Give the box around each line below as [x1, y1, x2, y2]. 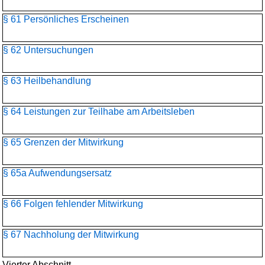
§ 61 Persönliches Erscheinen [3, 14, 129, 24]
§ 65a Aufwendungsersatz [3, 168, 112, 178]
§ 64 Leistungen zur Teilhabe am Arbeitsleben [3, 106, 195, 117]
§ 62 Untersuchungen [3, 45, 93, 55]
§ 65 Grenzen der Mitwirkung [3, 137, 124, 147]
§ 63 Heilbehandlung [3, 76, 91, 86]
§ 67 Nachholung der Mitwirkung [3, 230, 139, 240]
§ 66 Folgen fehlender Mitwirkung [3, 199, 143, 209]
